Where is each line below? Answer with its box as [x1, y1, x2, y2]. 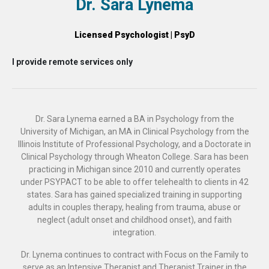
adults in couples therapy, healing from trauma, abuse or [28, 202, 241, 213]
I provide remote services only [12, 57, 133, 67]
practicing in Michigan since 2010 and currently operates [28, 165, 241, 175]
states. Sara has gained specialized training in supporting [27, 190, 242, 200]
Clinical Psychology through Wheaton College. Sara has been [20, 152, 249, 162]
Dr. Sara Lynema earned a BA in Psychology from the [35, 114, 234, 124]
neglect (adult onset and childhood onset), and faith [37, 215, 232, 225]
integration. [113, 228, 156, 238]
